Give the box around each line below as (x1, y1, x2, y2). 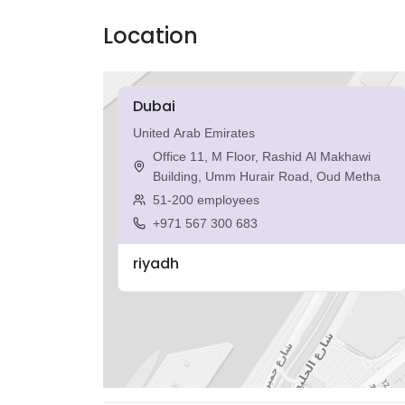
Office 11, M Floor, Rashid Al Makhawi (153, 149, 371, 164)
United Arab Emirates (133, 126, 255, 140)
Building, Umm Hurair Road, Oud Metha (153, 169, 381, 184)
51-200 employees (153, 193, 259, 207)
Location (103, 21, 198, 51)
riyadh (133, 253, 179, 274)
